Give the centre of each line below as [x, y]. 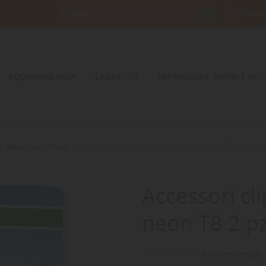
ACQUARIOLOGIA [42, 76]
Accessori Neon [38, 146]
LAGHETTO [117, 76]
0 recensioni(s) [232, 254]
